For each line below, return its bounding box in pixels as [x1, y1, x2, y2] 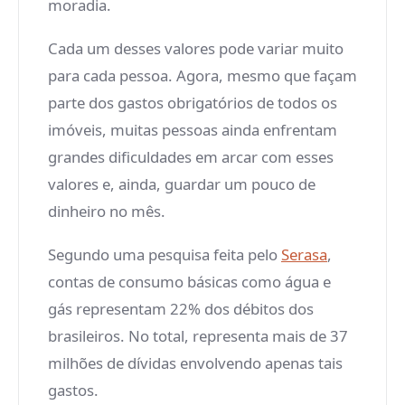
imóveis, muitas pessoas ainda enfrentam [48, 119, 337, 140]
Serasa [281, 244, 327, 265]
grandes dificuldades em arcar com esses [48, 146, 334, 167]
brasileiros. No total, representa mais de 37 [48, 325, 348, 346]
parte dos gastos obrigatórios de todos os [48, 92, 337, 113]
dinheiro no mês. [48, 201, 165, 221]
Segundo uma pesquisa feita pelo [48, 244, 281, 265]
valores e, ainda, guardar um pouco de [48, 174, 316, 194]
